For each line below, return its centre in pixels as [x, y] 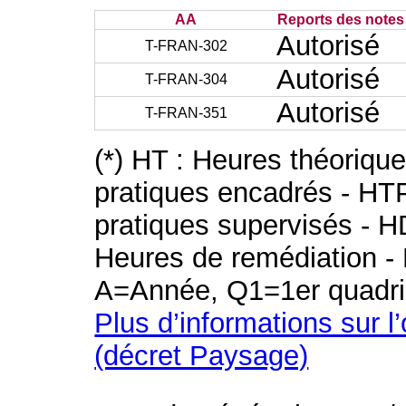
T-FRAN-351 [186, 113]
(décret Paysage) [202, 356]
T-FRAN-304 [186, 79]
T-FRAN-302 [186, 46]
